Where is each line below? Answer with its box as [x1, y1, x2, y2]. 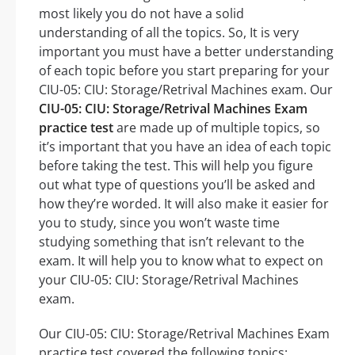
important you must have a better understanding [39, 43, 334, 61]
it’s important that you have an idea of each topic [39, 138, 331, 156]
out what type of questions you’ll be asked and [39, 176, 315, 194]
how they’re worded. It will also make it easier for [39, 195, 329, 213]
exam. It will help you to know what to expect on [39, 252, 323, 270]
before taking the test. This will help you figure [39, 157, 313, 175]
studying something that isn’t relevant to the [39, 233, 304, 251]
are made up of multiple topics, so [113, 119, 320, 137]
